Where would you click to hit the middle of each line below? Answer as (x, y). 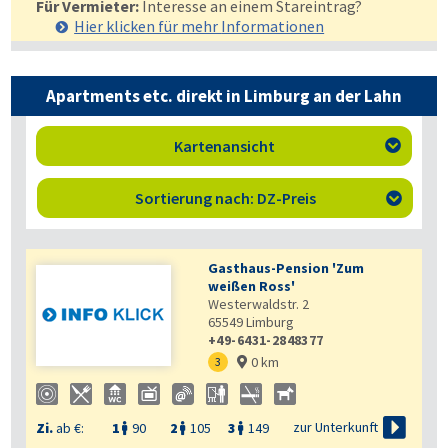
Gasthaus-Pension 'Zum (286, 268)
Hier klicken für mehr (148, 26)
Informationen (273, 26)
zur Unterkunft (335, 427)
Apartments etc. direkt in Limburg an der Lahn (224, 96)
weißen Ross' (251, 286)
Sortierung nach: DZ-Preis (225, 198)
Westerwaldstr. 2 (258, 304)
